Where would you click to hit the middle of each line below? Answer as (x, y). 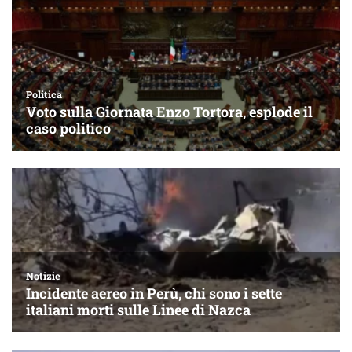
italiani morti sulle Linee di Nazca (138, 309)
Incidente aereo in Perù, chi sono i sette (154, 293)
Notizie (43, 275)
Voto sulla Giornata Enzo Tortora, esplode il (169, 112)
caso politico (68, 128)
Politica (44, 95)
